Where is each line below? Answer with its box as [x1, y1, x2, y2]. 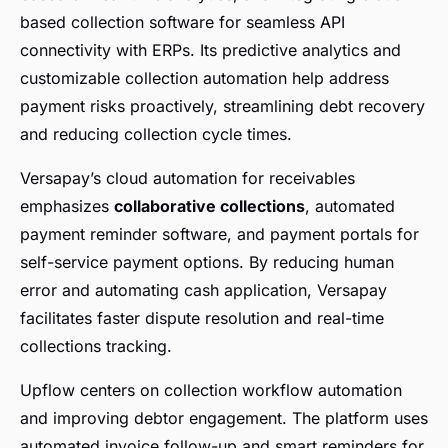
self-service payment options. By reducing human [20, 252, 394, 273]
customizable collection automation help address [20, 68, 389, 89]
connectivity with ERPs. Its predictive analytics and [20, 40, 401, 61]
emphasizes [20, 196, 114, 217]
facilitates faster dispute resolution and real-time [20, 308, 384, 329]
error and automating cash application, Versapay [20, 280, 387, 301]
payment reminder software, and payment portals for [20, 224, 419, 245]
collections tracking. [20, 336, 172, 357]
